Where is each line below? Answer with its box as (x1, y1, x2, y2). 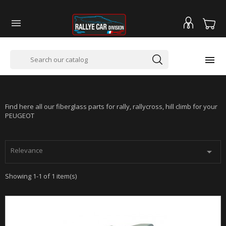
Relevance (11, 146, 43, 155)
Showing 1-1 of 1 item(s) (5, 172, 77, 181)
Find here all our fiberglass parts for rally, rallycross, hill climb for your (5, 102, 217, 111)
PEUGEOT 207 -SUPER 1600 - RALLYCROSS (5, 66, 158, 76)
